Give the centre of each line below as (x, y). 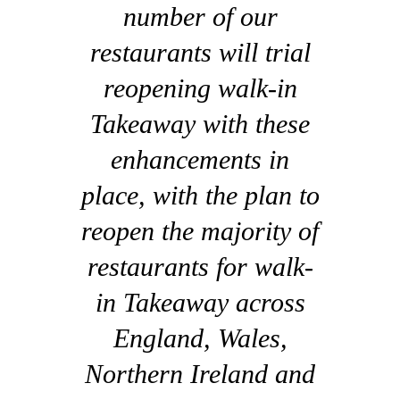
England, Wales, (200, 338)
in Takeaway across (200, 303)
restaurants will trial (200, 53)
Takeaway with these (200, 124)
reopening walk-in (200, 88)
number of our (200, 17)
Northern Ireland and (200, 374)
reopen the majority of (200, 231)
